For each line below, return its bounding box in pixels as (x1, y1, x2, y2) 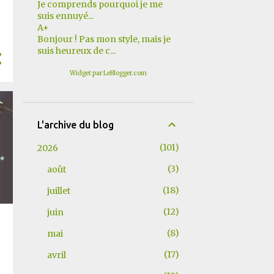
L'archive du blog (37, 119, 114, 130)
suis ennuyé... (37, 10, 94, 21)
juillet (46, 185, 70, 196)
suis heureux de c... (37, 45, 116, 56)
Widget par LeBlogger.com (69, 69, 147, 77)
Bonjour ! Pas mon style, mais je (37, 34, 171, 45)
